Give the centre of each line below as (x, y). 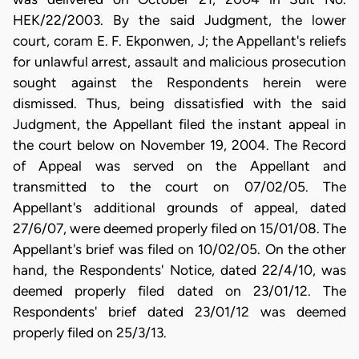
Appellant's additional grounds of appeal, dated (179, 207)
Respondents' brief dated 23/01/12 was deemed (179, 311)
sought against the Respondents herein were (179, 82)
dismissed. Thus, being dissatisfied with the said (179, 103)
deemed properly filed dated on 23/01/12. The (179, 290)
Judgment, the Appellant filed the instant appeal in (179, 124)
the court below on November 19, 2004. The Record (179, 145)
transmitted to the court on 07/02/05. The (179, 186)
